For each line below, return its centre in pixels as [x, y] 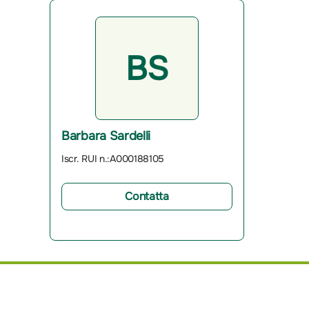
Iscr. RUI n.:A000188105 [113, 158]
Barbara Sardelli [106, 136]
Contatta [147, 196]
